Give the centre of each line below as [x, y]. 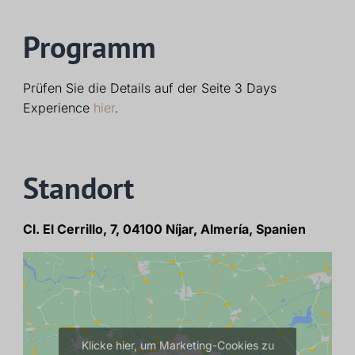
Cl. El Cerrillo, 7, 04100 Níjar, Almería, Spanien [164, 229]
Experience [58, 107]
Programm [89, 46]
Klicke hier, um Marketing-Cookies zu [177, 345]
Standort [78, 187]
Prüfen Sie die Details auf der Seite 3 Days [149, 88]
